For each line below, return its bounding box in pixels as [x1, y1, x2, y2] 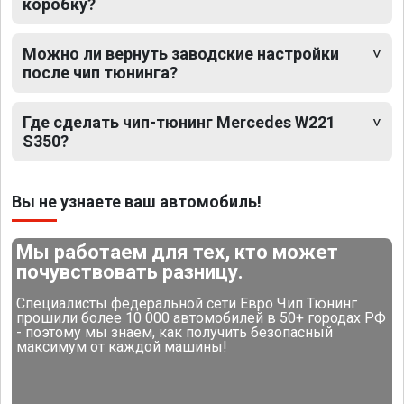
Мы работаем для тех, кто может [16, 241, 339, 264]
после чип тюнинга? [23, 63, 178, 83]
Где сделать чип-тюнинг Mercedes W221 [23, 113, 335, 133]
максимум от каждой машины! [16, 338, 228, 356]
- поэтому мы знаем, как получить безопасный [16, 324, 334, 342]
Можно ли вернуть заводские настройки [23, 44, 339, 64]
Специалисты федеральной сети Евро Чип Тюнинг [16, 295, 358, 313]
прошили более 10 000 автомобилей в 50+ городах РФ [16, 309, 387, 327]
